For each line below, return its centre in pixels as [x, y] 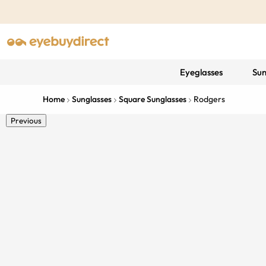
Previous [26, 121]
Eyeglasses [201, 72]
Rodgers [209, 99]
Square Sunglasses [153, 99]
